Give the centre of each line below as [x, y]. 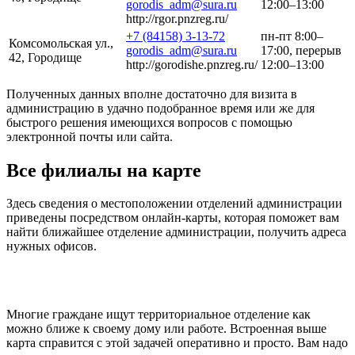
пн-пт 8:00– [292, 36]
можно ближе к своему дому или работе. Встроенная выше [166, 329]
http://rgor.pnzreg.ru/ [177, 18]
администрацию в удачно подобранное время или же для [160, 108]
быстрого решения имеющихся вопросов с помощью [149, 122]
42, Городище [45, 57]
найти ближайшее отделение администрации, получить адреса [176, 232]
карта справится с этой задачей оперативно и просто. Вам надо [177, 343]
